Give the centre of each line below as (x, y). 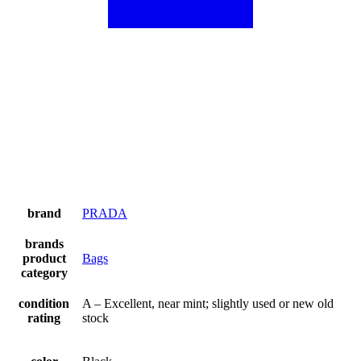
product (44, 258)
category (44, 272)
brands (44, 243)
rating (44, 317)
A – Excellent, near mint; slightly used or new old (208, 303)
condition (44, 303)
